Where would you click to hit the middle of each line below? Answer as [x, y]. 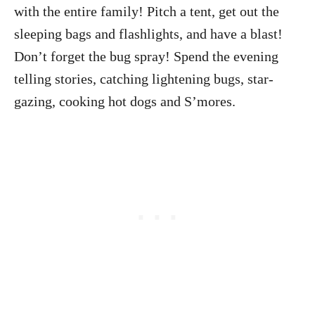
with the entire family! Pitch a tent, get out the [147, 11]
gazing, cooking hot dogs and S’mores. [127, 101]
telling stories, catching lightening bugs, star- [144, 78]
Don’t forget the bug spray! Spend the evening [146, 56]
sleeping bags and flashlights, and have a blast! [148, 33]
